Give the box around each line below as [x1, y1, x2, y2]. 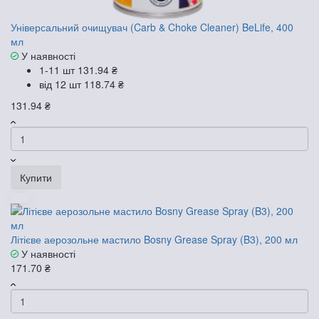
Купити [20, 169, 52, 184]
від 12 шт [39, 76, 84, 91]
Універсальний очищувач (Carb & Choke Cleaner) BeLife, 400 [11, 19, 293, 34]
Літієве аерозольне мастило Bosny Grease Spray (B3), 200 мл [11, 231, 298, 246]
